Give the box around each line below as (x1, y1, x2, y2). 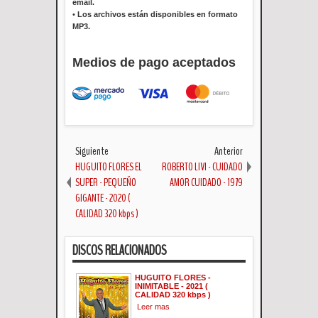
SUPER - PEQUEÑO (75, 174, 136, 190)
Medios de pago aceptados (72, 55, 236, 70)
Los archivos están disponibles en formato (77, 9, 238, 18)
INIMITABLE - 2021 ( (135, 281, 208, 290)
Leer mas (137, 302, 170, 311)
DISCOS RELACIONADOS (72, 240, 167, 260)
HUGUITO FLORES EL (75, 158, 142, 175)
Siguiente (75, 143, 109, 159)
